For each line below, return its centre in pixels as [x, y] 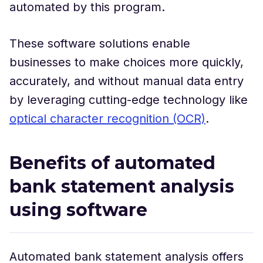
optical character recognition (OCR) [107, 118]
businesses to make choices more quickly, [127, 62]
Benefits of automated [112, 163]
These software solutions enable [100, 43]
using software [78, 210]
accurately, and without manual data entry [127, 81]
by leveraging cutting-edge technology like [129, 100]
